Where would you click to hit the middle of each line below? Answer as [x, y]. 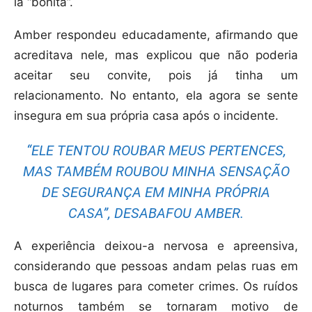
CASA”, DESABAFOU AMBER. [156, 213]
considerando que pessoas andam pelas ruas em [156, 266]
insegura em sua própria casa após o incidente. [146, 116]
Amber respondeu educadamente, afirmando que [156, 35]
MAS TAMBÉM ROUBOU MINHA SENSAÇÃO [156, 172]
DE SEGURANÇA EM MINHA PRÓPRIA [156, 193]
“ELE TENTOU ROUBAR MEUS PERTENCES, [156, 151]
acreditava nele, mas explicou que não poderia [156, 55]
